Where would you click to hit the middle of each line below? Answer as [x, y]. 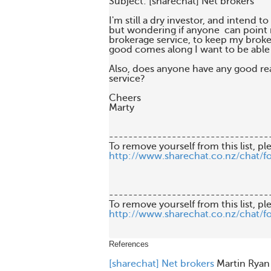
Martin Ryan [243, 264]
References [129, 244]
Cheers [125, 98]
